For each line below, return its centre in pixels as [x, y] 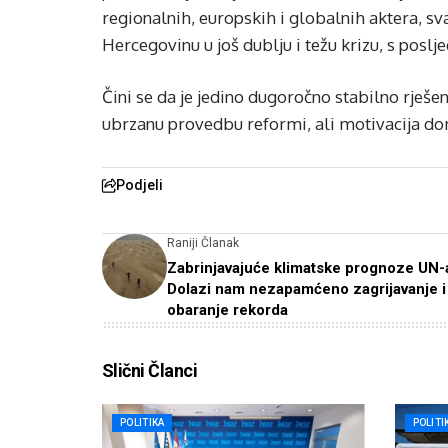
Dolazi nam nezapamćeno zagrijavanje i [306, 289]
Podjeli [139, 185]
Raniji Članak [203, 243]
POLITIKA [142, 422]
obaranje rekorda [227, 310]
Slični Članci [149, 370]
